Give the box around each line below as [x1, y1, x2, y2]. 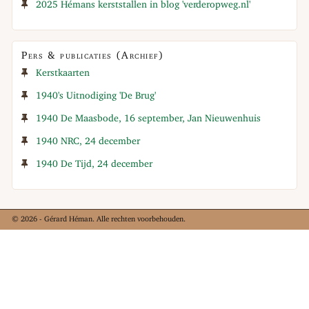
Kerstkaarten [36, 68, 90, 79]
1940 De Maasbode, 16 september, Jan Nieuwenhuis [36, 114, 261, 124]
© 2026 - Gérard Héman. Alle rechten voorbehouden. [12, 216, 186, 223]
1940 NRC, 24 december [36, 137, 141, 147]
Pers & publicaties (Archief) [21, 51, 164, 61]
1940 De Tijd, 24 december [36, 159, 153, 170]
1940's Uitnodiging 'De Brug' [36, 91, 157, 101]
